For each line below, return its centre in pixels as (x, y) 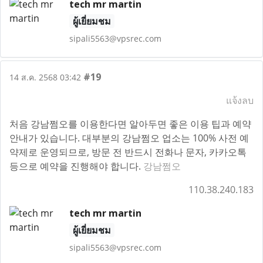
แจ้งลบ (240, 100)
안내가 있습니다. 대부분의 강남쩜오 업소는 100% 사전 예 (129, 138)
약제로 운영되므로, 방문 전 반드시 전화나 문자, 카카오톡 (128, 152)
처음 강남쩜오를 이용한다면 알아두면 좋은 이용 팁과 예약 (130, 124)
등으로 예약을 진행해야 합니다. (76, 166)
